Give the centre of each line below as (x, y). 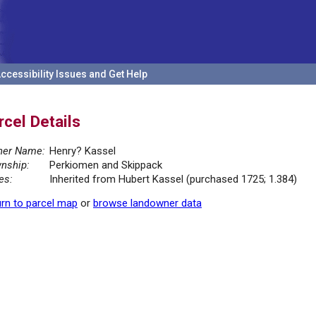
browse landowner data (147, 203)
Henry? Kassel (83, 151)
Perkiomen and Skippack (106, 165)
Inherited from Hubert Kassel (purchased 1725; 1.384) (173, 180)
